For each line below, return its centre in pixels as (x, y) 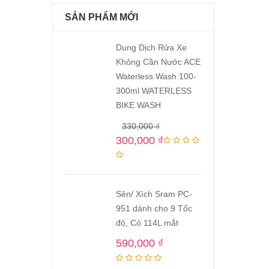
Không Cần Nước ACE (158, 62)
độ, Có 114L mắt (147, 222)
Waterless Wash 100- (156, 76)
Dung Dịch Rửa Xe (151, 47)
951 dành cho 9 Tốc (154, 208)
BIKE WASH (138, 105)
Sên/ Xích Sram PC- (154, 194)
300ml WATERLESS (154, 90)
